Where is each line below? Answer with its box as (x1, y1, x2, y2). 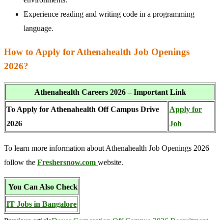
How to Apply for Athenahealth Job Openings (4, 47, 190, 57)
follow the (4, 158, 37, 166)
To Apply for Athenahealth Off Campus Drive (6, 105, 159, 113)
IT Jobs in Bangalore (6, 199, 77, 208)
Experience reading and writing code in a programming (24, 10, 194, 19)
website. (98, 158, 123, 166)
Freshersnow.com (37, 158, 96, 166)
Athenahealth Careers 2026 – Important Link (34, 87, 186, 96)
